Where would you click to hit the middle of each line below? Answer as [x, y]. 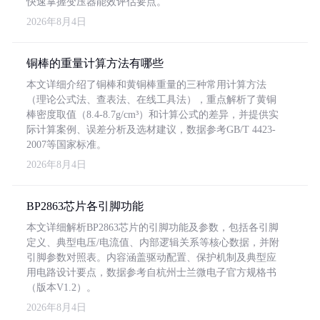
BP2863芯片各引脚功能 [85, 206]
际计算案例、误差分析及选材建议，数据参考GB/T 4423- [151, 130]
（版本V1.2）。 [61, 287]
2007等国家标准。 [66, 145]
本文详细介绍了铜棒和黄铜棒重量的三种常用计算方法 [146, 85]
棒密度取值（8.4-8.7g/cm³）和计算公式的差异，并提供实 [152, 115]
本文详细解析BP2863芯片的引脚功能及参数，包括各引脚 [152, 227]
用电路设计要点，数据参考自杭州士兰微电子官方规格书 [151, 272]
